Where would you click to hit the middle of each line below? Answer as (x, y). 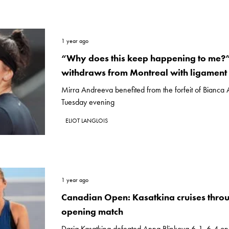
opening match (92, 211)
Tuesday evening (88, 102)
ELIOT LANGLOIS (87, 121)
